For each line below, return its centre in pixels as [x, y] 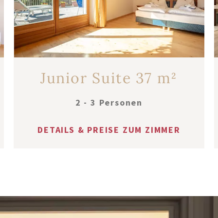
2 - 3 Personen [109, 102]
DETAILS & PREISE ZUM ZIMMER [109, 129]
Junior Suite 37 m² [109, 78]
